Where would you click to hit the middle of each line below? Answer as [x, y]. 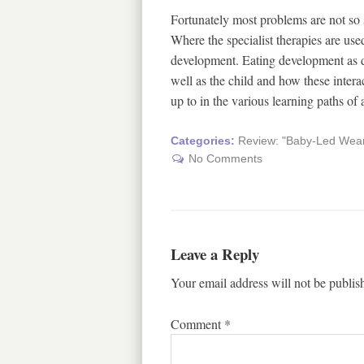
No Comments [225, 159]
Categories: [204, 141]
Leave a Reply [214, 253]
